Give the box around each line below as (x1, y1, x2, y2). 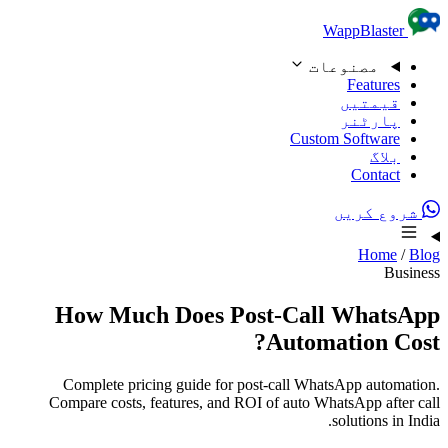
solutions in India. (333, 411, 441, 429)
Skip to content (330, 12, 425, 29)
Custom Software (291, 130, 401, 147)
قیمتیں (341, 94, 401, 111)
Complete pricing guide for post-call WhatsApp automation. (64, 375, 441, 393)
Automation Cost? (267, 328, 441, 355)
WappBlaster (324, 22, 405, 39)
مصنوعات (306, 58, 385, 75)
